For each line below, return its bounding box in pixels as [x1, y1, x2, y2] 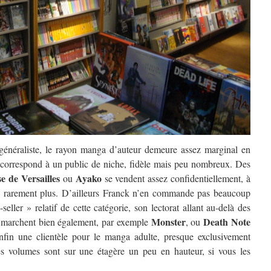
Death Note [203, 215, 251, 229]
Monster [151, 215, 186, 229]
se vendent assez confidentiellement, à [101, 172, 251, 184]
